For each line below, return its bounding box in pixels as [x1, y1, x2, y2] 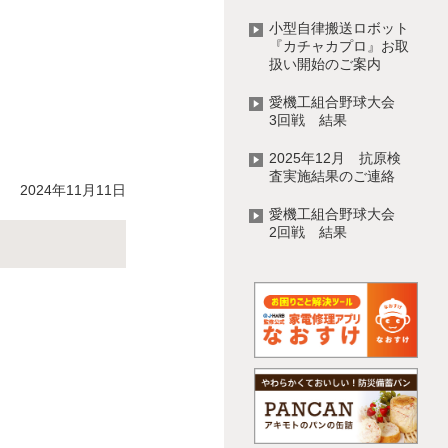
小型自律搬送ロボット [269, 20, 409, 36]
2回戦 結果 [269, 224, 347, 240]
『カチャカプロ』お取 [269, 38, 409, 54]
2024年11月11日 [20, 181, 126, 198]
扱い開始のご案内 [269, 56, 381, 72]
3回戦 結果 [269, 112, 347, 128]
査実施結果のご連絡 [269, 168, 395, 184]
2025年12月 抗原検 [269, 150, 401, 166]
